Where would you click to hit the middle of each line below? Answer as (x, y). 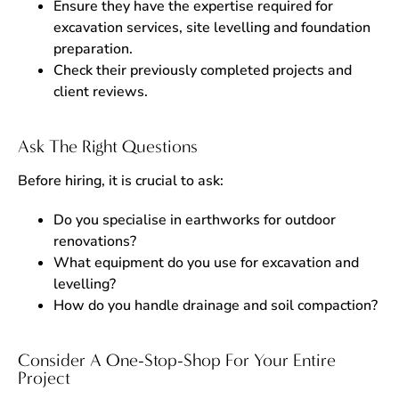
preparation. (93, 49)
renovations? (95, 241)
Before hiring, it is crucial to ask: (121, 181)
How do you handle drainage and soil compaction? (216, 305)
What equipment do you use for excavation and (206, 263)
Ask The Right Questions (108, 147)
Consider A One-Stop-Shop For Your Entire (177, 360)
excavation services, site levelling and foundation (212, 28)
